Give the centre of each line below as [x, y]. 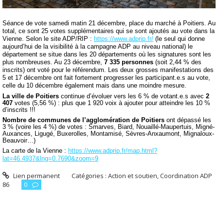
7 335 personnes [129, 62]
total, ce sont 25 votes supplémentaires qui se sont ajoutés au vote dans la [109, 31]
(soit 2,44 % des [177, 62]
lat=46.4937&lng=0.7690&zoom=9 [50, 159]
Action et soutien [133, 175]
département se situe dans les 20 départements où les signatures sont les [107, 54]
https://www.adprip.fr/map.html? [113, 151]
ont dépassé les [188, 120]
